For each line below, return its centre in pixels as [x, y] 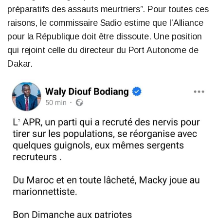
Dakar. [20, 64]
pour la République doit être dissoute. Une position [105, 36]
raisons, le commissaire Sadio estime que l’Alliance [105, 23]
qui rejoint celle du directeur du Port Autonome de [103, 50]
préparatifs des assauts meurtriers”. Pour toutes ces [108, 9]
